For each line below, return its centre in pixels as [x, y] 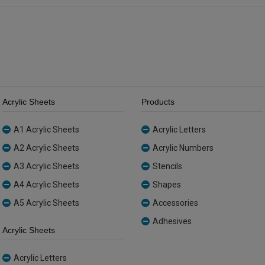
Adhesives [172, 222]
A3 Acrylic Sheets [46, 167]
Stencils [167, 167]
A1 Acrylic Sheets [46, 130]
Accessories [175, 203]
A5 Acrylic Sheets [46, 203]
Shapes [167, 185]
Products [158, 102]
